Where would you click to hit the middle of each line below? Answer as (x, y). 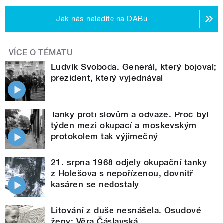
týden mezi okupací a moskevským (124, 126)
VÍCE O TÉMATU (41, 53)
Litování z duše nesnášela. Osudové (126, 210)
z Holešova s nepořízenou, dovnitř (122, 173)
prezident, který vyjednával (107, 78)
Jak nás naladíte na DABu (102, 19)
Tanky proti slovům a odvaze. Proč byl (130, 115)
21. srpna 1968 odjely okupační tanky (129, 163)
